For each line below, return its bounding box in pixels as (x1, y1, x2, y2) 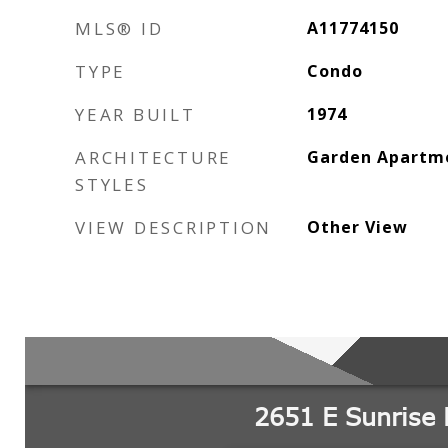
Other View (306, 216, 408, 238)
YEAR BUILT (75, 103, 196, 126)
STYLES (75, 173, 149, 196)
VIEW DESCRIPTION (75, 216, 272, 239)
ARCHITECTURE (75, 146, 232, 169)
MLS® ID (75, 17, 164, 40)
